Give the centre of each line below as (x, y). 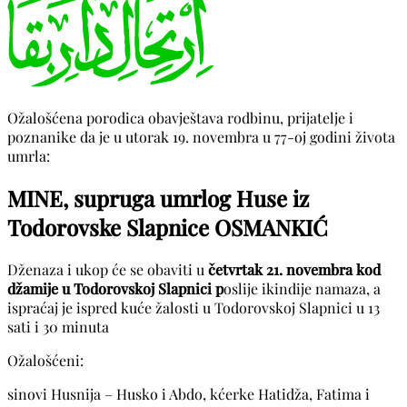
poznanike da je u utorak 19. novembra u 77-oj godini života (201, 136)
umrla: (29, 155)
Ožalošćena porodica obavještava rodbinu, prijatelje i (180, 117)
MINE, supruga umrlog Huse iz (158, 198)
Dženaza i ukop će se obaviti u (106, 269)
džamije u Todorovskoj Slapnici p (115, 288)
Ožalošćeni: (45, 360)
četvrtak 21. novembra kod (293, 269)
